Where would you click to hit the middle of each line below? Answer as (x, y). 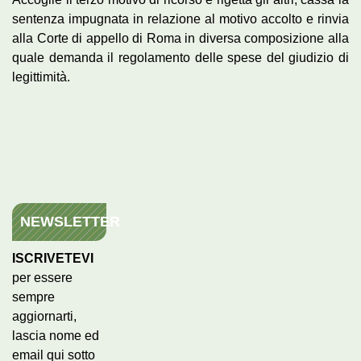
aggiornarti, (44, 316)
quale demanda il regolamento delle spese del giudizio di (180, 57)
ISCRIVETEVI (53, 258)
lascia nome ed (56, 335)
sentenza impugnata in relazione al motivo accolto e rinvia (180, 19)
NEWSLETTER (70, 221)
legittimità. (41, 77)
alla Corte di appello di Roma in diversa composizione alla (180, 38)
